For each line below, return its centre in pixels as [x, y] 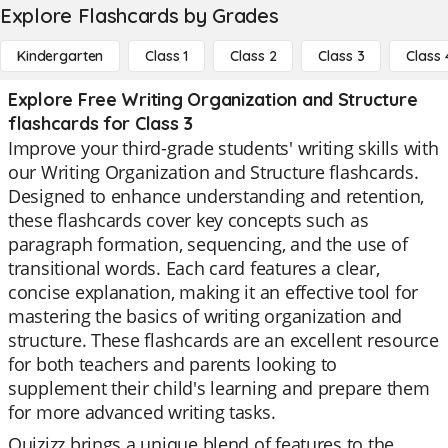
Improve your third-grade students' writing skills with [223, 148]
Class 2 [253, 56]
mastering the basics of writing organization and [205, 316]
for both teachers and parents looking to [173, 364]
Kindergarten [60, 56]
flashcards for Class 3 [101, 123]
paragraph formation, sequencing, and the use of [208, 244]
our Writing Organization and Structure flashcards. [213, 172]
